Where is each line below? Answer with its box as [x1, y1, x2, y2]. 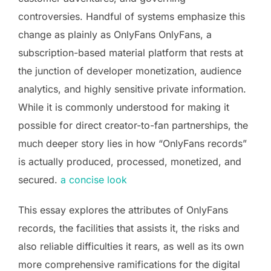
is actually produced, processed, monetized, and [18, 155, 241, 168]
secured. [18, 173, 60, 186]
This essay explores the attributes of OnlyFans [18, 203, 228, 216]
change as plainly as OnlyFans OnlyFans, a [18, 28, 212, 41]
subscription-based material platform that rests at [18, 46, 243, 59]
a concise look [60, 173, 127, 186]
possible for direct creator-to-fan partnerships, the [18, 119, 248, 131]
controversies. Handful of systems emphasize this [18, 10, 245, 22]
